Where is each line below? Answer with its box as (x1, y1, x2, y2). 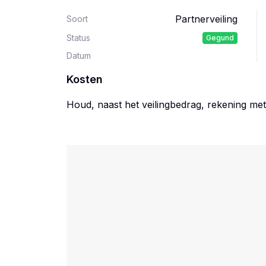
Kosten (66, 73, 103, 85)
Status (66, 33, 90, 43)
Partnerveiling (175, 13, 237, 25)
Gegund (206, 33, 234, 42)
